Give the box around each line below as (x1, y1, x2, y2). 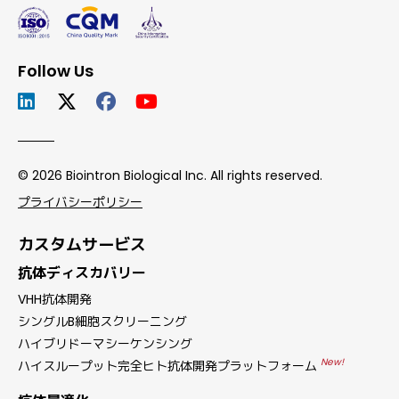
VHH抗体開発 (18, 290, 92, 309)
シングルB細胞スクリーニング (18, 312, 187, 330)
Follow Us (18, 59, 94, 82)
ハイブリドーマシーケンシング (18, 334, 192, 353)
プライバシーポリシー (18, 192, 142, 211)
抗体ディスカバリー (18, 262, 146, 283)
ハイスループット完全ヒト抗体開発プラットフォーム (18, 356, 321, 375)
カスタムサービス (18, 232, 146, 256)
